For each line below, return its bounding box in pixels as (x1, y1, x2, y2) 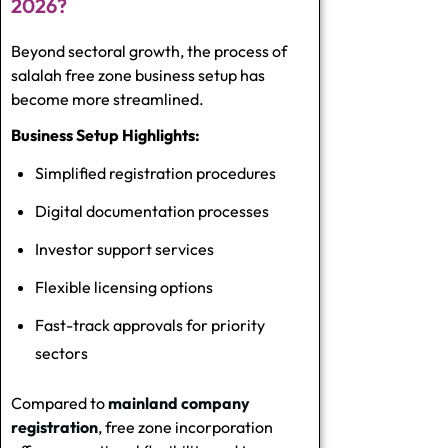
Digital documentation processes (35, 200, 269, 221)
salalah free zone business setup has (11, 64, 265, 85)
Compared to (11, 392, 108, 413)
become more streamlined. (11, 88, 204, 109)
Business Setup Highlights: (11, 124, 200, 145)
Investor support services (35, 238, 214, 259)
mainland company (108, 392, 250, 413)
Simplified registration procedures (35, 162, 276, 183)
